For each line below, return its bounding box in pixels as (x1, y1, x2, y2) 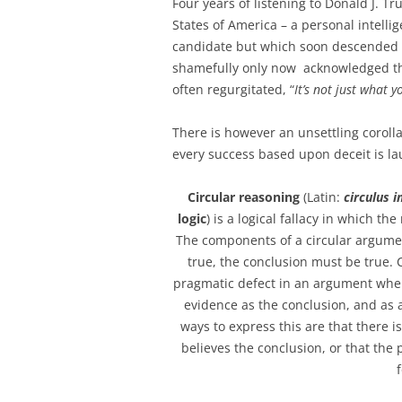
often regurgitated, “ (172, 81, 294, 98)
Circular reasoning (188, 188, 301, 205)
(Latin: (300, 188, 345, 205)
